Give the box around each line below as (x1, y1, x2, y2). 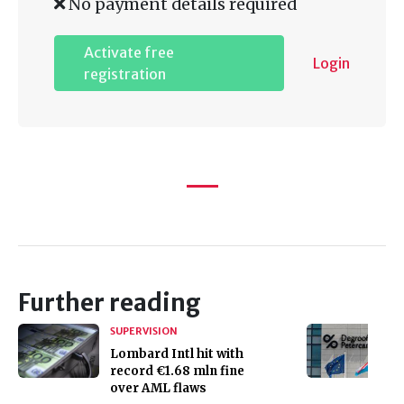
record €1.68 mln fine (110, 363, 244, 379)
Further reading (18, 288, 201, 317)
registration (84, 64, 166, 83)
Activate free (84, 42, 174, 61)
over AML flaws (110, 380, 207, 396)
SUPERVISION (110, 324, 178, 337)
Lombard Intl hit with (110, 345, 243, 362)
